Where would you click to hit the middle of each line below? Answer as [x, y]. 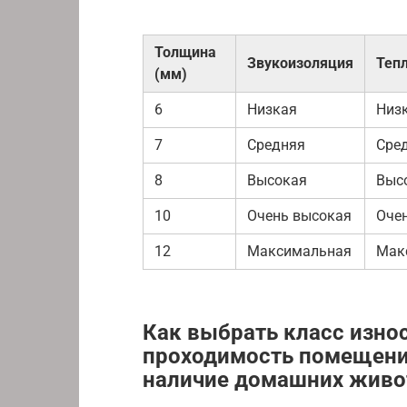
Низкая [272, 109]
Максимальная [299, 251]
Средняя [276, 144]
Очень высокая [299, 215]
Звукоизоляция [300, 63]
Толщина [185, 52]
